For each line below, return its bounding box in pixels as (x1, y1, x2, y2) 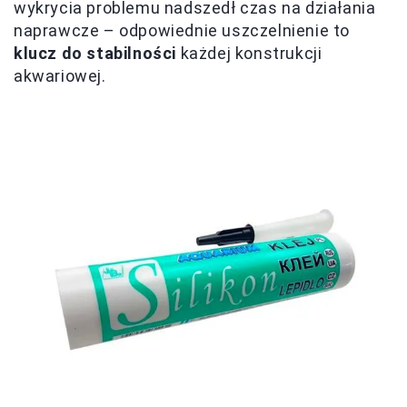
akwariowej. (14, 66, 106, 86)
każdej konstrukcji (176, 44, 323, 64)
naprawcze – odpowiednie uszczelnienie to (14, 21, 351, 41)
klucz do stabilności (14, 44, 176, 64)
